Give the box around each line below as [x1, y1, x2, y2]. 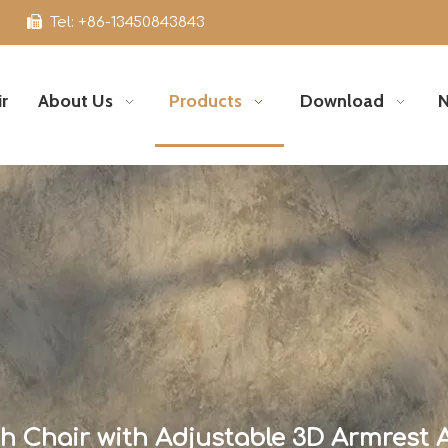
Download [299, 90, 384, 112]
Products [168, 90, 242, 112]
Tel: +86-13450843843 [46, 14, 206, 31]
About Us [37, 90, 113, 112]
